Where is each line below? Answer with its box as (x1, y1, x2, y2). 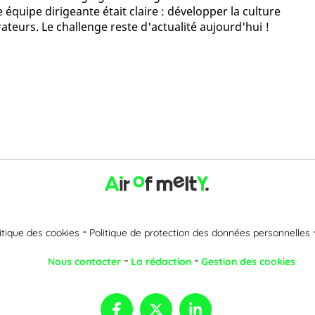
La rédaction (131, 255, 191, 268)
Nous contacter (48, 255, 121, 268)
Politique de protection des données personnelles (89, 226, 310, 239)
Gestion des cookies (201, 255, 295, 268)
